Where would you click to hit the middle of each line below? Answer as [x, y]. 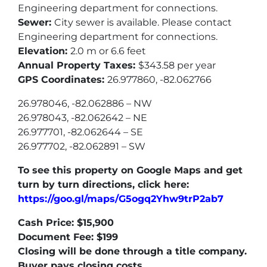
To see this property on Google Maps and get [130, 170]
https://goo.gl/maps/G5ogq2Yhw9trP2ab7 [121, 198]
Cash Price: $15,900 [66, 222]
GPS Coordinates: [63, 79]
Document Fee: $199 [68, 237]
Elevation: [44, 51]
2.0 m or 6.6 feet [108, 51]
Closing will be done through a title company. [132, 251]
